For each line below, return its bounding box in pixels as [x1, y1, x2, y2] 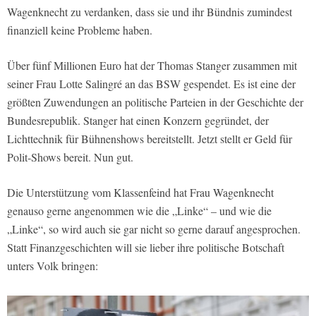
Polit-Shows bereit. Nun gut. [7, 149, 133, 164]
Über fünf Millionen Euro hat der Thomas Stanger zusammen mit [7, 57, 297, 73]
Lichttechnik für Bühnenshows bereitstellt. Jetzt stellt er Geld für [7, 130, 292, 146]
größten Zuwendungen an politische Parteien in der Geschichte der [7, 94, 303, 109]
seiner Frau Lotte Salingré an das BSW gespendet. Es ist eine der [7, 75, 296, 91]
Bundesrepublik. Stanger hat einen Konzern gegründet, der [7, 112, 269, 128]
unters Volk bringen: [7, 257, 98, 273]
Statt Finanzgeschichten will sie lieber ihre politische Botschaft [7, 239, 284, 255]
